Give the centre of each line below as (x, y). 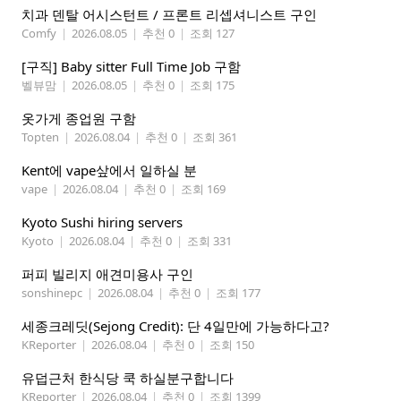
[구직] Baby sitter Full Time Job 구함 (131, 67)
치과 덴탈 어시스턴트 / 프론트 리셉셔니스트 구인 (169, 15)
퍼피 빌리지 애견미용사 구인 (107, 274)
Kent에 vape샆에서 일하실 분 (109, 171)
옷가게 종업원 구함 (79, 119)
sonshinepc (52, 293)
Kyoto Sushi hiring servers (102, 222)
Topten (40, 137)
